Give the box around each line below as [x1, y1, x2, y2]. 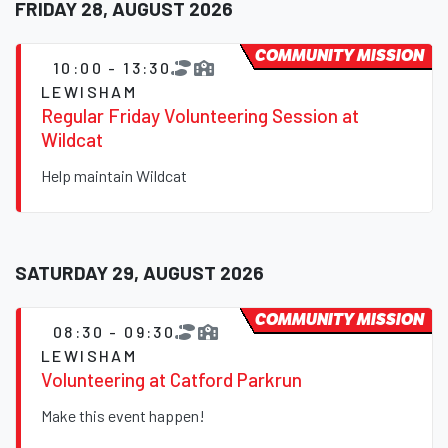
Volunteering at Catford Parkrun [41, 368, 302, 392]
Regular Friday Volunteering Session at [41, 104, 359, 128]
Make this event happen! [41, 406, 205, 426]
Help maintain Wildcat [41, 166, 187, 186]
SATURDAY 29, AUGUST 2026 [15, 261, 264, 285]
